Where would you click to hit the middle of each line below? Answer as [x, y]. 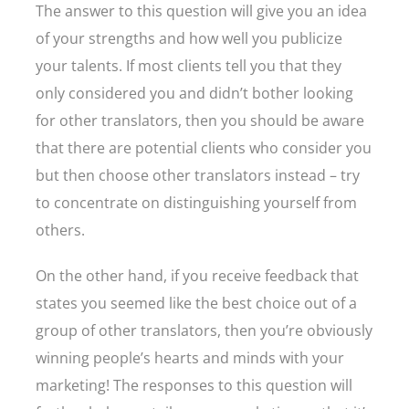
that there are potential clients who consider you [204, 148]
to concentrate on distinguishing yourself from [196, 203]
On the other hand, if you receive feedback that [197, 276]
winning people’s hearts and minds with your [190, 358]
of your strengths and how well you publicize [189, 38]
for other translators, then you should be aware [200, 121]
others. [62, 230]
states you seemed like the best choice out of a [196, 303]
